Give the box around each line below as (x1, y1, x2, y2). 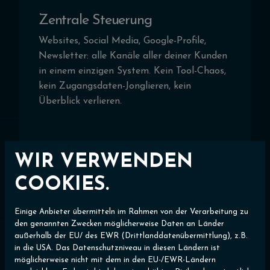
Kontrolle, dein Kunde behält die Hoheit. (39, 253, 215, 263)
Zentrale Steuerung (39, 13, 152, 28)
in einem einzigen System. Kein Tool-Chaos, (39, 66, 226, 77)
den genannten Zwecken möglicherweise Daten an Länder (14, 219, 224, 228)
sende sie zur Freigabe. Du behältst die (39, 238, 209, 248)
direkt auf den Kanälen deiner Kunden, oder (39, 223, 229, 233)
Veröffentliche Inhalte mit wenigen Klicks (39, 208, 217, 218)
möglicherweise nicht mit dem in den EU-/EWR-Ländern (14, 256, 216, 264)
